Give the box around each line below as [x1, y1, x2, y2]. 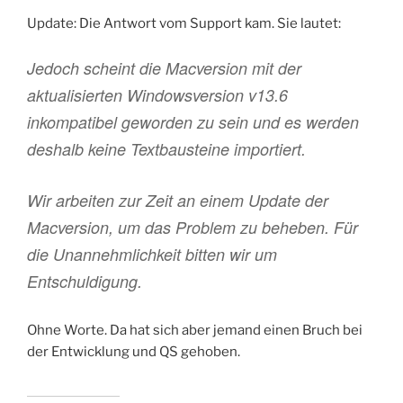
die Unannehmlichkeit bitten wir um [27, 242, 277, 265]
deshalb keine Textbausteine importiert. [27, 137, 306, 160]
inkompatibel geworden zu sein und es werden [27, 110, 359, 133]
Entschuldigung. [27, 269, 142, 292]
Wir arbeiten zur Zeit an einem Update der [27, 188, 328, 211]
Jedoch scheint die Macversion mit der [27, 56, 301, 79]
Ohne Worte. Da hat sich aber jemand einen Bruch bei [27, 321, 363, 338]
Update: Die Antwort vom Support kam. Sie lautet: [27, 15, 341, 32]
